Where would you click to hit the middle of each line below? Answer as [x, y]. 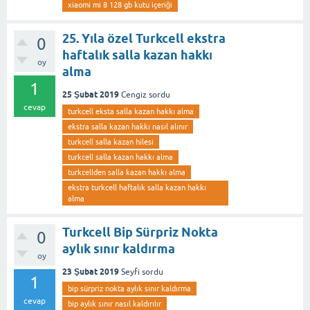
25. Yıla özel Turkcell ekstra [144, 38]
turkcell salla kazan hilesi [111, 142]
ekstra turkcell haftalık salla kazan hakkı [137, 187]
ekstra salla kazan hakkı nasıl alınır [128, 126]
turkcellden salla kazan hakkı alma [127, 172]
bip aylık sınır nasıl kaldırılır [115, 303]
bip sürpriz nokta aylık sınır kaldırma [129, 288]
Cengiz [134, 94]
